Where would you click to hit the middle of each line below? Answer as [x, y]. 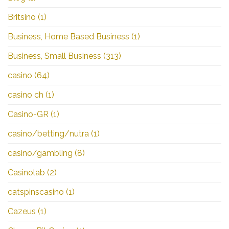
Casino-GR [28, 114]
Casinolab [26, 172]
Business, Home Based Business [68, 36]
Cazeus [22, 211]
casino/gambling [40, 153]
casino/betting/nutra [48, 133]
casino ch [26, 95]
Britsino [22, 17]
